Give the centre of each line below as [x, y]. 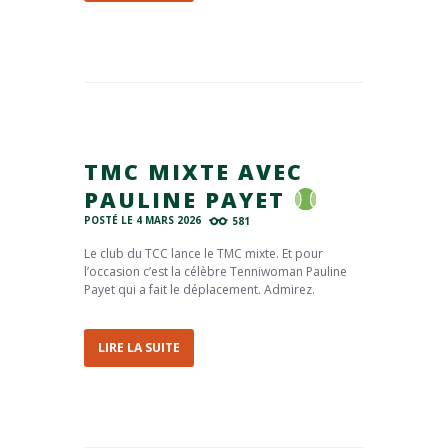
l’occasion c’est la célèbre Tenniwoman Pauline [215, 271]
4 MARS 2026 [168, 220]
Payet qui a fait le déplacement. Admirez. [202, 289]
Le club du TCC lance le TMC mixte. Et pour [203, 253]
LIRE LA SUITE [139, 348]
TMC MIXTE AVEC [193, 171]
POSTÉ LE [110, 220]
